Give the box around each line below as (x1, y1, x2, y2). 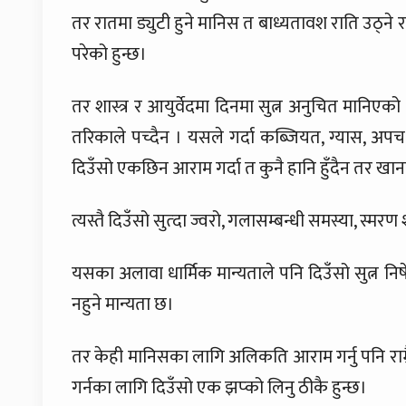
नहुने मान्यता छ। (72, 289, 174, 320)
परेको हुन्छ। (72, 39, 147, 70)
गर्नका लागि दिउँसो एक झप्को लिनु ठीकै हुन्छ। (72, 372, 367, 403)
